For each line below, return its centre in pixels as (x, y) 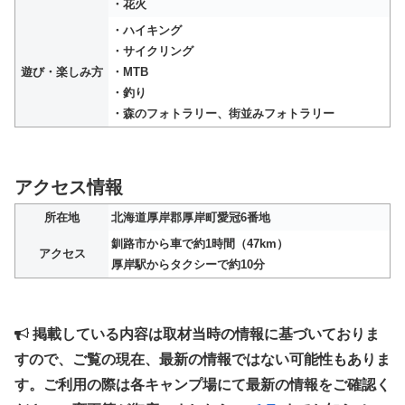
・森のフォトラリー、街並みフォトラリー (223, 114)
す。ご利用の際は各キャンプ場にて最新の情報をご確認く (202, 385)
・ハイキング (146, 31)
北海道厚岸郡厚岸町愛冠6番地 (191, 218)
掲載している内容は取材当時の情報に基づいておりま (204, 334)
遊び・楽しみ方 (62, 72)
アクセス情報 (69, 188)
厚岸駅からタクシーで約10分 (188, 265)
